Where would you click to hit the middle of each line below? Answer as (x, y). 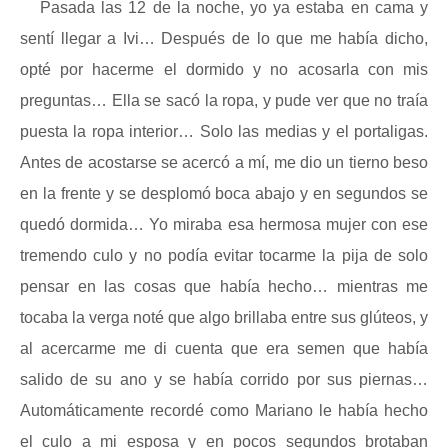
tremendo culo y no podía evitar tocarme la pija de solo (224, 255)
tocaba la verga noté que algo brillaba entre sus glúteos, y (224, 317)
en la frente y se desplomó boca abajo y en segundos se (224, 193)
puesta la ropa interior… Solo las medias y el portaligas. (224, 131)
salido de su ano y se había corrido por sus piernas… (224, 379)
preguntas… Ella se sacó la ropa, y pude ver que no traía (224, 100)
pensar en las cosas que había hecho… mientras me (224, 286)
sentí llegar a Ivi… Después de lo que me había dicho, (224, 38)
